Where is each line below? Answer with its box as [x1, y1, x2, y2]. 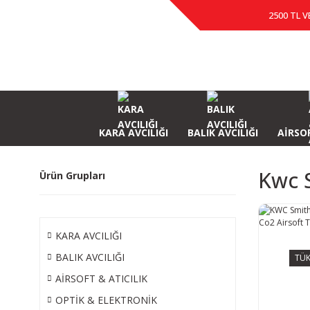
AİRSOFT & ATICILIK [55, 272, 147, 285]
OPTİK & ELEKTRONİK [55, 293, 157, 307]
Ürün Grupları [39, 169, 105, 182]
